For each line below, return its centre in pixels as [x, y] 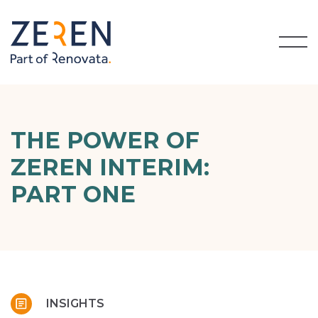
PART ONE [73, 194]
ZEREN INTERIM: [110, 167]
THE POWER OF [105, 140]
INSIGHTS [75, 303]
